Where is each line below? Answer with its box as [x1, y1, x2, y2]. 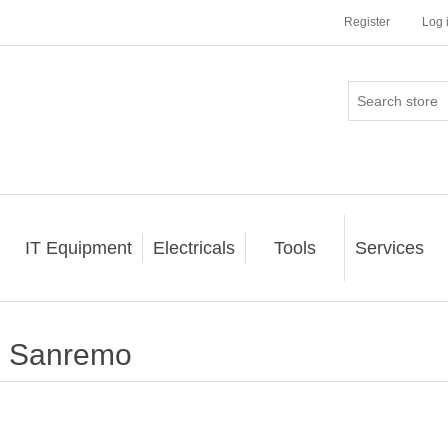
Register [344, 15, 390, 29]
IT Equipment [24, 238, 132, 258]
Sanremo [8, 338, 132, 371]
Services [354, 238, 424, 258]
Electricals [152, 238, 235, 258]
